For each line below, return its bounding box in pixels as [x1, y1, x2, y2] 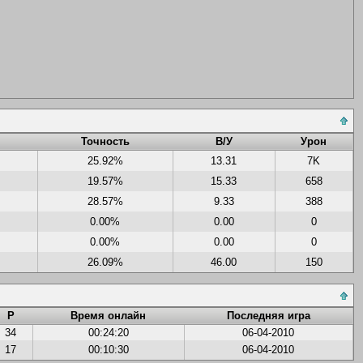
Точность [80, 135, 130, 147]
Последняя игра [226, 310, 310, 322]
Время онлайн [70, 310, 147, 322]
